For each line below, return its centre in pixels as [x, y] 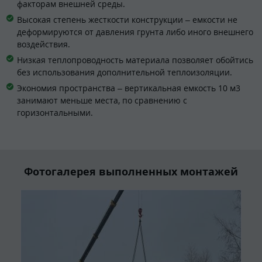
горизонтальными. [55, 112]
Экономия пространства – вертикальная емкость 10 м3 [129, 88]
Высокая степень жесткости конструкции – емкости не [127, 19]
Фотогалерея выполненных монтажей [131, 172]
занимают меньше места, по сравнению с [102, 100]
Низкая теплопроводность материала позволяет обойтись [135, 60]
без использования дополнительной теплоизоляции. [125, 72]
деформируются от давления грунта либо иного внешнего [135, 32]
